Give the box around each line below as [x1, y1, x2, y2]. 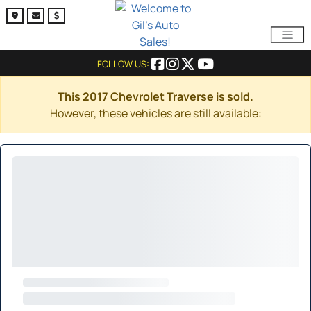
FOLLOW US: [97, 58, 151, 70]
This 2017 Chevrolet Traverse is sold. [58, 89, 253, 104]
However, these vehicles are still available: [49, 106, 262, 121]
